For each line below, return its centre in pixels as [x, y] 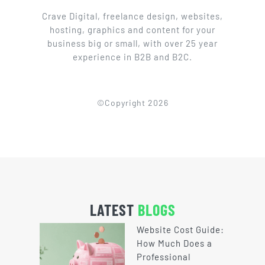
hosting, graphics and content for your [132, 29]
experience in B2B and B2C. [132, 56]
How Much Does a [175, 243]
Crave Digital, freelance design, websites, [132, 16]
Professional [164, 257]
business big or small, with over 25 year [132, 43]
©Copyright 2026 [132, 102]
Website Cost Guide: [181, 230]
